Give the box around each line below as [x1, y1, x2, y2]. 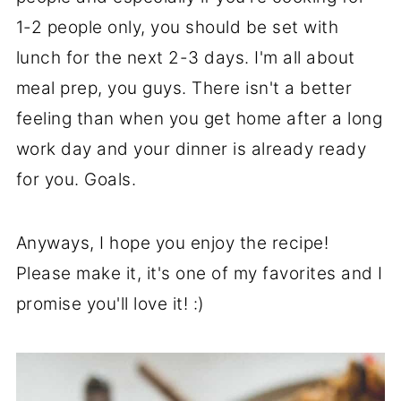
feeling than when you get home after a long [15, 108, 383, 130]
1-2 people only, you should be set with [15, 17, 339, 38]
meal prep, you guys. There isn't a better [15, 78, 353, 99]
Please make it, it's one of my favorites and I [15, 263, 383, 285]
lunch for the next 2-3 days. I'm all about [15, 47, 355, 69]
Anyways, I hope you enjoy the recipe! [15, 233, 329, 254]
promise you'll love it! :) [15, 294, 205, 315]
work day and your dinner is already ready [15, 139, 367, 160]
